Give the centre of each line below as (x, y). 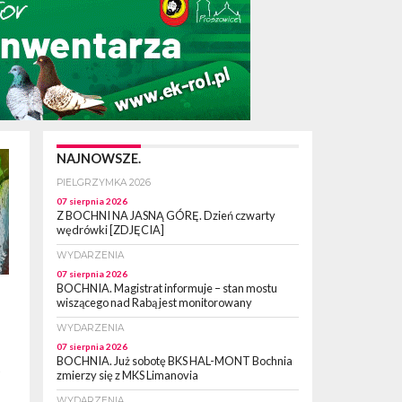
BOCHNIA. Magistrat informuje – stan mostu (167, 288)
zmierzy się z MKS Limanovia (127, 376)
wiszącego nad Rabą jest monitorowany (154, 303)
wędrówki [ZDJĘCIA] (110, 230)
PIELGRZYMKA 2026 (104, 183)
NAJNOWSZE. (99, 159)
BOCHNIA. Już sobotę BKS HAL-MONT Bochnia (175, 361)
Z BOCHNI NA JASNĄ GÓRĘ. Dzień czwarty (166, 216)
